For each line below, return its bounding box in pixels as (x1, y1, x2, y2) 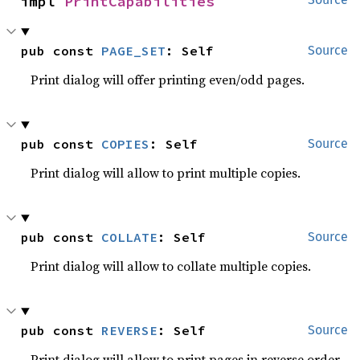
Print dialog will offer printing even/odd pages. (31, 71, 305, 88)
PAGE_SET (101, 43, 166, 59)
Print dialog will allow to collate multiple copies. (31, 257, 312, 275)
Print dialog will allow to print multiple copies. (31, 164, 301, 182)
